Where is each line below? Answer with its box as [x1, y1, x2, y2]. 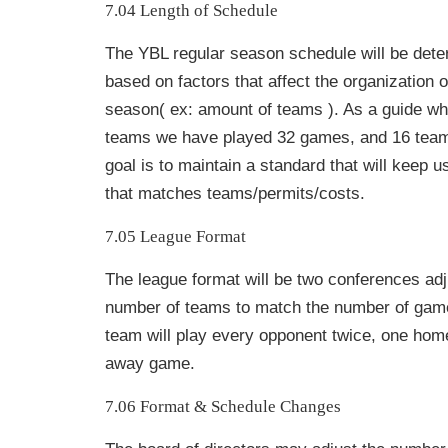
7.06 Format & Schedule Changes [105, 397, 341, 417]
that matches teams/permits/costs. [105, 184, 365, 204]
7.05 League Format [105, 227, 246, 247]
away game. [105, 354, 195, 374]
